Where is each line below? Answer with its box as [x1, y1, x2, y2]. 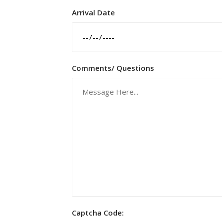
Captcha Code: [72, 208, 124, 218]
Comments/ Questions [72, 63, 154, 73]
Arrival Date [72, 7, 115, 17]
